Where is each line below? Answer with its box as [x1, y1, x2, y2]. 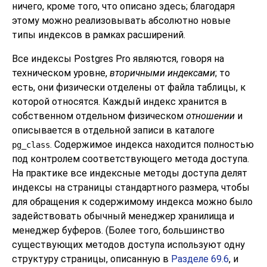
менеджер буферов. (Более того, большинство [12, 225, 225, 237]
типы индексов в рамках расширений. [12, 29, 185, 41]
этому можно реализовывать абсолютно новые [12, 15, 231, 27]
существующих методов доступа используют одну [12, 239, 245, 251]
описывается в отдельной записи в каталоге [12, 125, 215, 136]
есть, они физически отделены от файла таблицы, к [12, 82, 246, 94]
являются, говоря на [131, 53, 224, 65]
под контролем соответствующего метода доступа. [12, 153, 249, 165]
